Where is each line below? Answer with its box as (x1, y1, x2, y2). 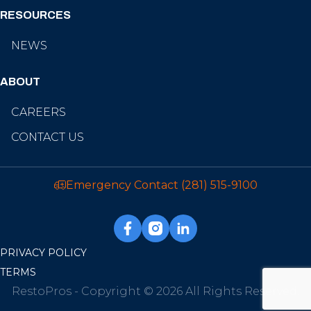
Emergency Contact (65, 178, 181, 192)
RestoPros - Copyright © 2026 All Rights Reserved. (12, 284, 299, 298)
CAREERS (11, 105, 66, 119)
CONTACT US (11, 130, 84, 144)
